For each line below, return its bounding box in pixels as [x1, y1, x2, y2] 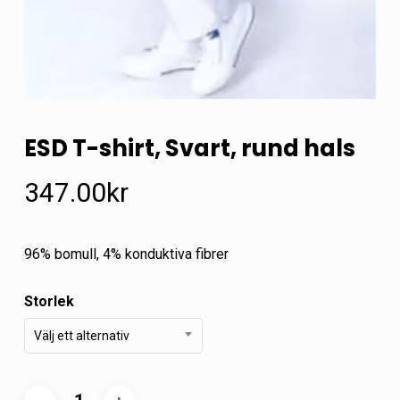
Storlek [23, 293, 74, 311]
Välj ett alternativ [33, 329, 129, 344]
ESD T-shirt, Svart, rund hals [23, 132, 355, 165]
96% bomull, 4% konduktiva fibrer [23, 246, 229, 263]
